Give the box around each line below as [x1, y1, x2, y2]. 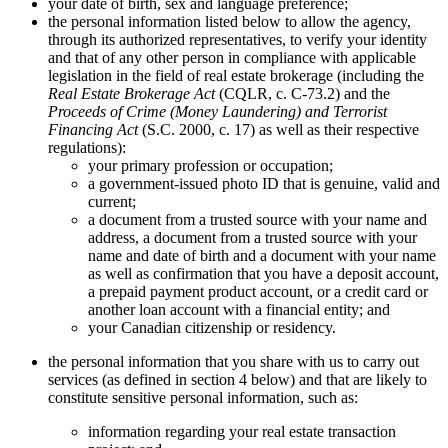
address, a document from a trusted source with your [88, 228, 417, 246]
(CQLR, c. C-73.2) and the [215, 84, 390, 102]
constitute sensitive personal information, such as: [48, 388, 358, 406]
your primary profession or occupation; [88, 156, 333, 174]
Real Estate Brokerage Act [48, 84, 215, 102]
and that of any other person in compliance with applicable [48, 48, 416, 66]
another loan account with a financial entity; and [88, 300, 390, 318]
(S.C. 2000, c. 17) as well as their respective [138, 120, 419, 138]
